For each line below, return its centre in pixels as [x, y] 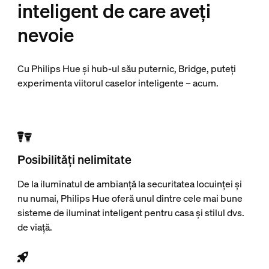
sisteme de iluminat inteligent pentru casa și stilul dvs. [131, 213]
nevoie [45, 35]
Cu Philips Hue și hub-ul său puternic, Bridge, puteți [126, 69]
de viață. [35, 227]
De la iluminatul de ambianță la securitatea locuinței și [130, 184]
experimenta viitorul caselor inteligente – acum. [118, 83]
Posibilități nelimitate [75, 160]
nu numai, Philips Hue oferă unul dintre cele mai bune [130, 198]
